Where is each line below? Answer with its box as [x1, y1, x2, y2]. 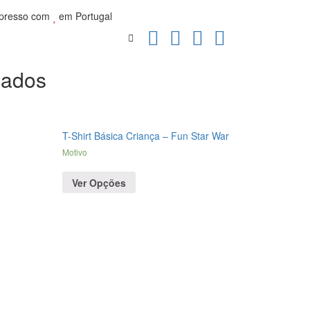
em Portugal [56, 9, 113, 23]
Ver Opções [72, 175, 127, 190]
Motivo [62, 146, 88, 158]
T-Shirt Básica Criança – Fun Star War [62, 129, 230, 143]
